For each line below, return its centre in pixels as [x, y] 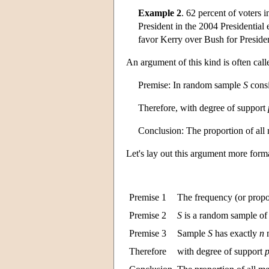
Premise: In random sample [191, 85]
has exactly [236, 233]
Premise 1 [148, 197]
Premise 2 [148, 215]
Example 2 [160, 13]
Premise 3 [148, 233]
